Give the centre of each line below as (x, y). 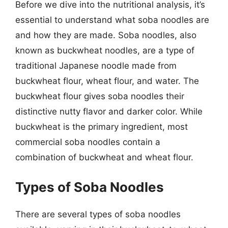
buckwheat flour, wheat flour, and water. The (107, 81)
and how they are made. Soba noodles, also (106, 35)
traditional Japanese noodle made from (96, 66)
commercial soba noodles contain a (88, 142)
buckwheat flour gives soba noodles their (100, 96)
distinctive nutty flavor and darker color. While (109, 111)
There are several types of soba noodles (98, 214)
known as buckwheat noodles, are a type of (105, 50)
